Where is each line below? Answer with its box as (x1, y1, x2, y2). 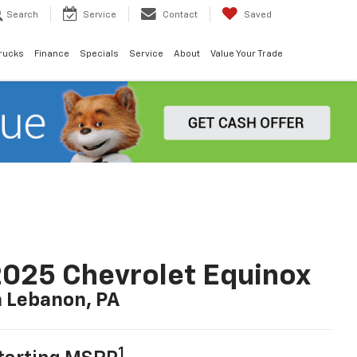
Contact (163, 10, 198, 20)
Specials (79, 49, 119, 60)
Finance (33, 49, 69, 60)
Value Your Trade (210, 49, 283, 60)
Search (6, 10, 38, 20)
